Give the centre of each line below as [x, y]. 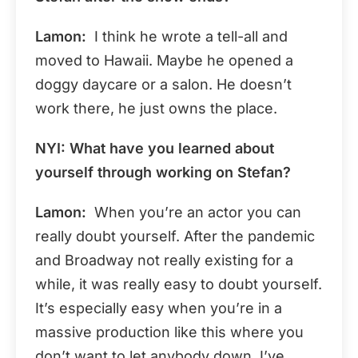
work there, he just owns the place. [156, 108]
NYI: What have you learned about [155, 148]
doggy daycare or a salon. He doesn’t [163, 84]
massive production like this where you [169, 332]
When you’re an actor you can [194, 212]
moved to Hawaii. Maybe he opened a [164, 60]
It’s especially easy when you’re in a [159, 308]
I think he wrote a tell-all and [187, 36]
